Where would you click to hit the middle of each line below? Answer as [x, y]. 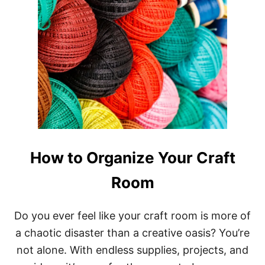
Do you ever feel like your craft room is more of [132, 216]
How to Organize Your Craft [132, 158]
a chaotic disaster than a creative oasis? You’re [132, 233]
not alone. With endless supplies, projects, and [132, 250]
